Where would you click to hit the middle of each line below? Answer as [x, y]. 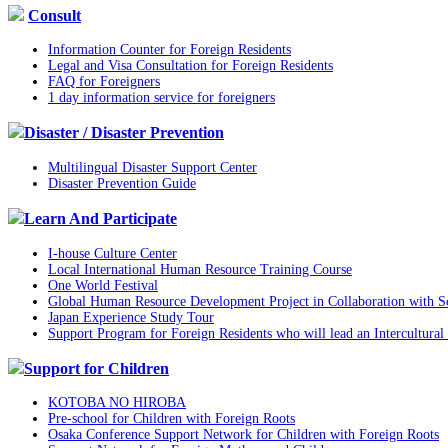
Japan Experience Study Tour [131, 317]
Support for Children [96, 368]
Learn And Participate [100, 219]
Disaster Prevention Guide [122, 183]
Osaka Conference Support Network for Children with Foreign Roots [243, 435]
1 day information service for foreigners [161, 97]
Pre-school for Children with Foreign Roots [171, 419]
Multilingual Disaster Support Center [152, 167]
